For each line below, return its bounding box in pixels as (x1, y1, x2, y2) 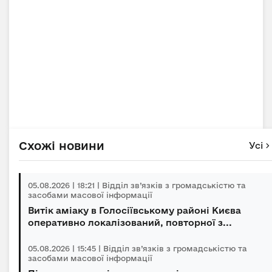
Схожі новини (19, 139, 104, 152)
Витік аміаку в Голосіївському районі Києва (28, 205, 241, 216)
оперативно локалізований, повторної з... (28, 217, 232, 228)
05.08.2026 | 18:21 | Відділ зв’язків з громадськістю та (28, 181, 246, 189)
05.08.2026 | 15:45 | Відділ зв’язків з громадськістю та (28, 244, 247, 253)
